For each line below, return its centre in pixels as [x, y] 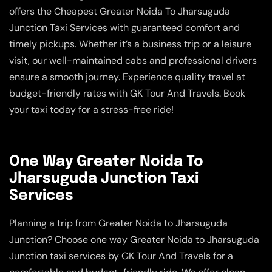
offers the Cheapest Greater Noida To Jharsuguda [120, 11]
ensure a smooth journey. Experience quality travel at [127, 76]
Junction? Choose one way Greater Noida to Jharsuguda [134, 239]
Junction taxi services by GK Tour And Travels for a [121, 256]
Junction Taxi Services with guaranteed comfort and [124, 27]
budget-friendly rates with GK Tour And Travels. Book [127, 93]
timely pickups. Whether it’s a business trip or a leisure [130, 44]
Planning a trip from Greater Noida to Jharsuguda [118, 223]
